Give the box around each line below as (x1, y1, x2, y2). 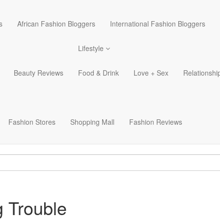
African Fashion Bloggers (17, 19, 95, 28)
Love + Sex (134, 68, 168, 78)
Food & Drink (78, 68, 119, 78)
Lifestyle (78, 43, 106, 53)
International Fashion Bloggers (110, 19, 205, 28)
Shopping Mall (70, 117, 114, 127)
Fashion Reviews (129, 117, 182, 127)
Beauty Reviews (14, 68, 63, 78)
